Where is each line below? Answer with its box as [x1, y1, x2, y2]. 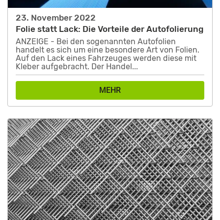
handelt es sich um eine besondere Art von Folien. [16, 45, 199, 55]
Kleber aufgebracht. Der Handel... [16, 62, 138, 72]
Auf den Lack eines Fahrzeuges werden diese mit [16, 54, 196, 63]
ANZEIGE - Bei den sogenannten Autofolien [16, 37, 176, 47]
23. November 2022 [16, 12, 96, 23]
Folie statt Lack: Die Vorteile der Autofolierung [16, 24, 203, 34]
